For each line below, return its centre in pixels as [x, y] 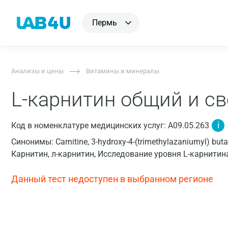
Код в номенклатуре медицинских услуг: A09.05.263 [110, 125]
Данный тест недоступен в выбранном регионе [112, 179]
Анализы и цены [37, 71]
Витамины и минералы [123, 71]
